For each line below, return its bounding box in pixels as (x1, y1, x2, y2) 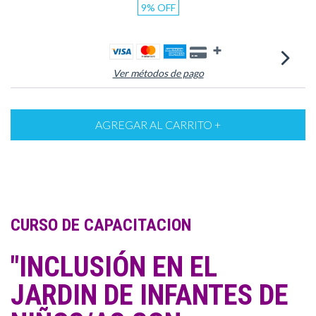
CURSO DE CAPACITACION (11, 215, 191, 235)
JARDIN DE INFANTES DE (11, 279, 288, 312)
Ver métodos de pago (112, 67, 204, 79)
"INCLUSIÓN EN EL (11, 250, 217, 284)
